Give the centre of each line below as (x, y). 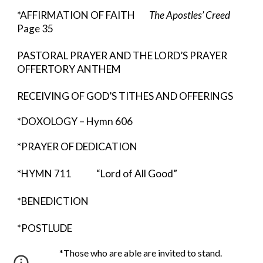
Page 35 (36, 28)
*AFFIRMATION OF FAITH (83, 15)
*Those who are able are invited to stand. (141, 253)
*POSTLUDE (45, 228)
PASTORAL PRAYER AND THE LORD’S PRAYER (123, 55)
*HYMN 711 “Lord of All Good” (97, 173)
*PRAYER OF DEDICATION (77, 146)
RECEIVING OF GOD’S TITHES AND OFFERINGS (125, 96)
